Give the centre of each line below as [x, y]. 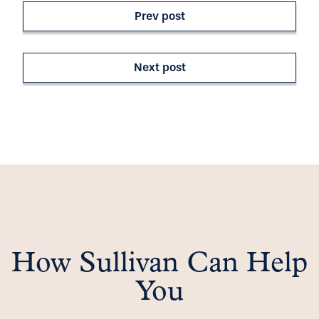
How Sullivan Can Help [159, 264]
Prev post [159, 16]
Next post [159, 67]
